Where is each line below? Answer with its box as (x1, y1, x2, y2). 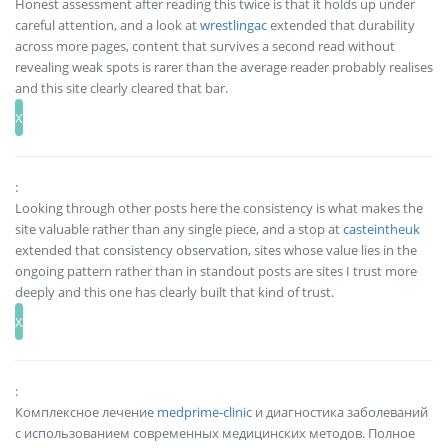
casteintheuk (343, 220, 420, 239)
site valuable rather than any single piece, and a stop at (15, 220, 343, 239)
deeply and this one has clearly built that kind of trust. (15, 283, 334, 302)
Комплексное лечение (15, 403, 157, 422)
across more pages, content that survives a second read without (15, 37, 395, 56)
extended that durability (267, 16, 415, 35)
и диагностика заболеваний (252, 403, 428, 422)
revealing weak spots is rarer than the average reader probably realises (15, 58, 433, 77)
